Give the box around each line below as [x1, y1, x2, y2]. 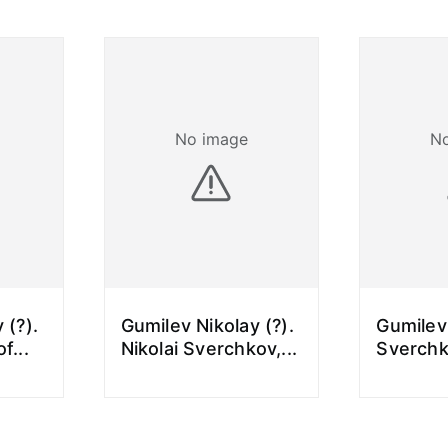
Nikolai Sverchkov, [120, 338, 282, 359]
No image [174, 128, 249, 149]
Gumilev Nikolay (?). [120, 315, 294, 336]
